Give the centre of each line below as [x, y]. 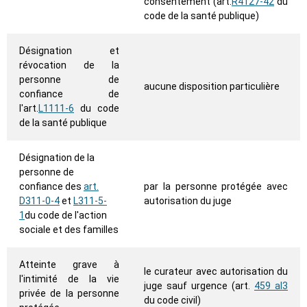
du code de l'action [66, 216]
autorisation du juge [188, 201]
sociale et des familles [69, 230]
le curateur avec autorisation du [216, 272]
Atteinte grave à [69, 265]
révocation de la [69, 65]
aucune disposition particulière [212, 87]
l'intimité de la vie [69, 279]
